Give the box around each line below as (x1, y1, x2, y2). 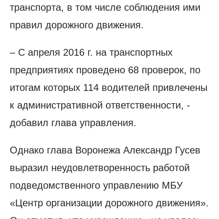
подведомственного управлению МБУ (10, 179, 183, 191)
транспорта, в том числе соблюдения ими (10, 1, 200, 13)
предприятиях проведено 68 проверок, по (10, 64, 200, 75)
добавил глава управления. (10, 117, 136, 128)
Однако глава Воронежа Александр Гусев (10, 144, 200, 155)
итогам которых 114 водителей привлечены (10, 82, 207, 93)
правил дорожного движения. (10, 19, 144, 30)
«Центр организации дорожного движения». (10, 197, 209, 208)
